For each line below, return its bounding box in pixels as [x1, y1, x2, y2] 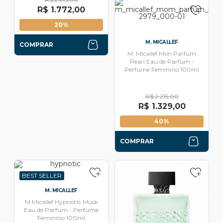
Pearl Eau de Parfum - [129, 58, 194, 66]
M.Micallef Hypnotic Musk [24, 198, 98, 206]
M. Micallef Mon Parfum [127, 50, 196, 58]
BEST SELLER [22, 172, 62, 180]
